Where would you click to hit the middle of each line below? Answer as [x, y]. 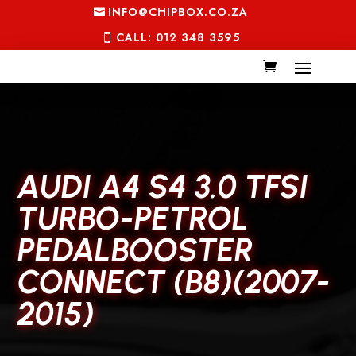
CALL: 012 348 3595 [178, 37]
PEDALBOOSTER [136, 250]
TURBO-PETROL [133, 218]
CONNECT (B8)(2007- [174, 282]
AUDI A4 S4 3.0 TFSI [163, 186]
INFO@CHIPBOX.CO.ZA [178, 12]
